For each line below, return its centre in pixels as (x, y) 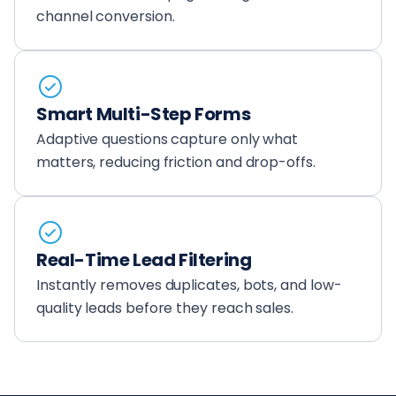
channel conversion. (106, 17)
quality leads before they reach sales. (165, 308)
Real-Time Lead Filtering (144, 260)
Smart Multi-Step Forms (144, 114)
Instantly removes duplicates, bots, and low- (189, 286)
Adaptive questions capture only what (168, 140)
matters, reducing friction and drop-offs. (176, 163)
